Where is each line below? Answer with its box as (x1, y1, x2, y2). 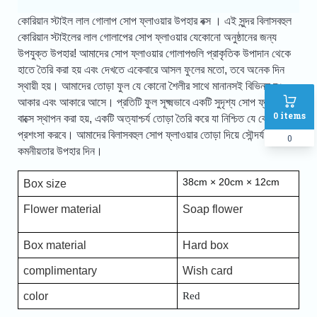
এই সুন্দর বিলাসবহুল (224, 15, 292, 28)
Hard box (182, 239, 229, 252)
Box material (23, 239, 86, 252)
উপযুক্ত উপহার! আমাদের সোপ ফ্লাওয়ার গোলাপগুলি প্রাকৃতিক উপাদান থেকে (17, 47, 291, 60)
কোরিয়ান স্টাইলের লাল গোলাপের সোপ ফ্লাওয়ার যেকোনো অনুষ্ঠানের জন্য (17, 31, 277, 44)
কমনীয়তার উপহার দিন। (17, 145, 103, 158)
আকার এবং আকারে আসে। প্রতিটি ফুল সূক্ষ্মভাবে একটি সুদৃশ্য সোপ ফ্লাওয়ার (17, 96, 290, 109)
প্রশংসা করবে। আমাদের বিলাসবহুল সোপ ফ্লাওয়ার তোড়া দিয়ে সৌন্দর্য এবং (17, 129, 281, 142)
